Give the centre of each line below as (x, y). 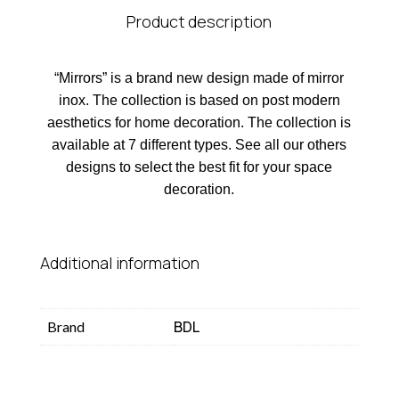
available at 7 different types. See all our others (199, 145)
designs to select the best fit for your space (199, 167)
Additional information (119, 263)
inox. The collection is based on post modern (199, 100)
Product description (199, 21)
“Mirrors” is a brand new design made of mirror (199, 78)
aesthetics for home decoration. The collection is (199, 122)
